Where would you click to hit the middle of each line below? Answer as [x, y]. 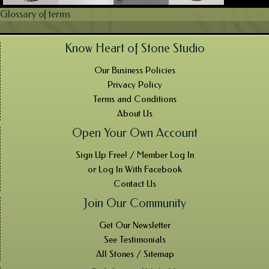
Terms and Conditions [135, 99]
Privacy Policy [135, 84]
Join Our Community [135, 203]
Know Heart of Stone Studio [135, 48]
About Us [135, 113]
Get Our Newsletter [135, 225]
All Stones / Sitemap [135, 254]
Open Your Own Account [135, 133]
